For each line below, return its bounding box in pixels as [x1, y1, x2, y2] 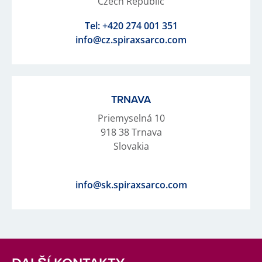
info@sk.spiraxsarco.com [75, 178, 187, 191]
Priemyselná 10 [97, 111, 165, 125]
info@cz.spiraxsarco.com [75, 33, 187, 46]
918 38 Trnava [100, 125, 162, 139]
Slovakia [113, 139, 149, 153]
